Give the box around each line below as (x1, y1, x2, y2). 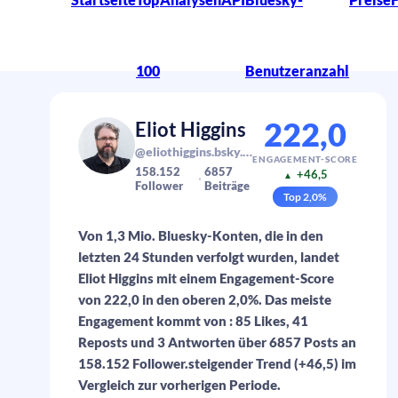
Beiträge (203, 179, 250, 193)
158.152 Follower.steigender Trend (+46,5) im (78, 355, 356, 371)
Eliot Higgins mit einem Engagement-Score (78, 270, 334, 286)
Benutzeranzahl (245, 62, 349, 79)
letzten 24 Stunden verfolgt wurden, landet (78, 249, 339, 265)
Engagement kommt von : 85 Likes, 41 (78, 313, 308, 329)
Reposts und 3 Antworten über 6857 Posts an (78, 334, 356, 350)
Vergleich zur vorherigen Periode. (78, 377, 281, 393)
